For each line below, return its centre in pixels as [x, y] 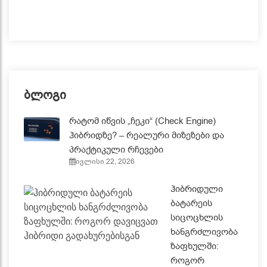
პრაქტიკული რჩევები [116, 149]
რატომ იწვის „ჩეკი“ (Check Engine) [142, 121]
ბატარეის [191, 203]
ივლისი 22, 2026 [105, 161]
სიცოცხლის [197, 217]
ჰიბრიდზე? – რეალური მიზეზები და [147, 135]
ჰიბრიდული [197, 189]
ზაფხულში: [195, 246]
